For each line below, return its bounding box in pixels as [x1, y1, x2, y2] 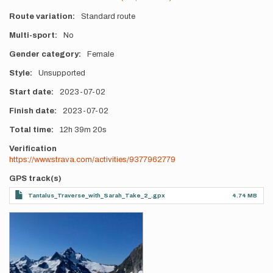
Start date [9, 88, 51, 96]
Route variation [9, 12, 73, 21]
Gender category [9, 50, 79, 58]
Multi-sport [9, 31, 55, 40]
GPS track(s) [9, 174, 62, 183]
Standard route [80, 12, 135, 21]
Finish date [9, 107, 54, 115]
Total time [9, 126, 51, 134]
